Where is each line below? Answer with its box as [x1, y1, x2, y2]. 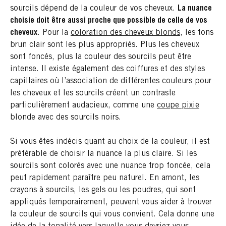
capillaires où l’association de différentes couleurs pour [10, 77, 211, 85]
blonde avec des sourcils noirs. [10, 113, 121, 122]
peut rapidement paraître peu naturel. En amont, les [10, 174, 199, 182]
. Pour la [37, 28, 71, 37]
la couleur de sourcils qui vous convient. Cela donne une [10, 210, 214, 218]
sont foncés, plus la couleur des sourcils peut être [10, 52, 191, 61]
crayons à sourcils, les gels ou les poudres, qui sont [10, 186, 196, 194]
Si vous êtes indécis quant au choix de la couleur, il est [10, 137, 210, 146]
